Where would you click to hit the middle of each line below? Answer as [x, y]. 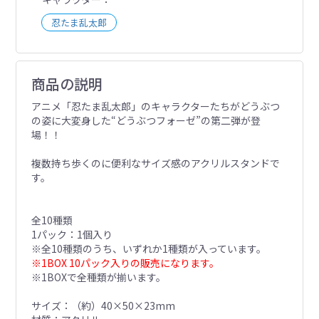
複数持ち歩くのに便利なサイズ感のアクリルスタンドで [155, 163]
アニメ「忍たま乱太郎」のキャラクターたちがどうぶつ [155, 106]
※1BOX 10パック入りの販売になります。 [125, 262]
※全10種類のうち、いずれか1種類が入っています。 [148, 248]
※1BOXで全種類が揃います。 [98, 277]
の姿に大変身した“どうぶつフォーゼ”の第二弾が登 [146, 120]
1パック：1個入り [72, 234]
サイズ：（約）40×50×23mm [103, 305]
